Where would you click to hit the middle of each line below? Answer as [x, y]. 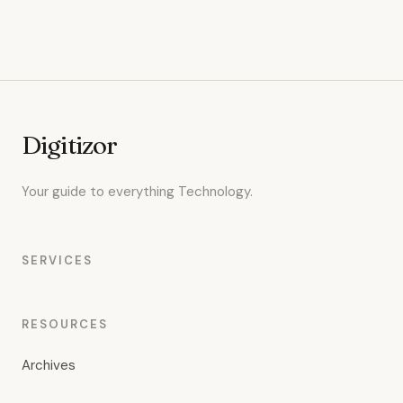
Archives [49, 365]
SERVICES [57, 260]
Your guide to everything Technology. [137, 191]
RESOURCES [65, 324]
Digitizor [70, 144]
